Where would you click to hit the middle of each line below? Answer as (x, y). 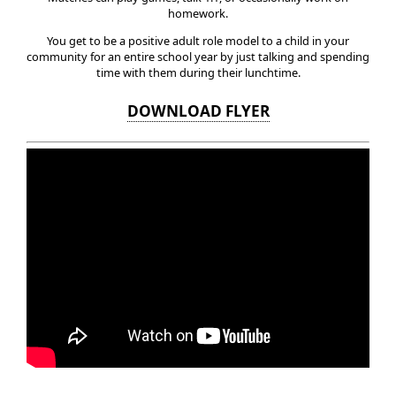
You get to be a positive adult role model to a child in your (198, 40)
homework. (198, 14)
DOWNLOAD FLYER (198, 110)
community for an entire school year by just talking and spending (198, 56)
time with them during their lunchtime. (198, 72)
